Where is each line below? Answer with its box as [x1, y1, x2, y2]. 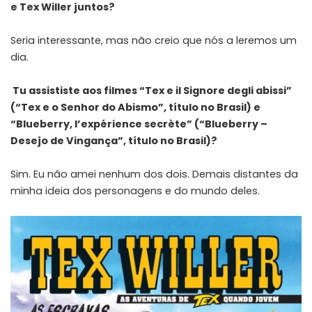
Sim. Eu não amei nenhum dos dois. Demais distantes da [10, 166, 298, 181]
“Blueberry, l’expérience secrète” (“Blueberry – [10, 116, 267, 131]
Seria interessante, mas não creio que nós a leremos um [10, 33, 297, 47]
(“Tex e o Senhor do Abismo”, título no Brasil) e [10, 100, 260, 114]
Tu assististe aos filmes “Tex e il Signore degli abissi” [13, 83, 292, 97]
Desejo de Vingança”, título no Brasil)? [10, 133, 217, 148]
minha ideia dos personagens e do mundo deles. [10, 183, 260, 198]
